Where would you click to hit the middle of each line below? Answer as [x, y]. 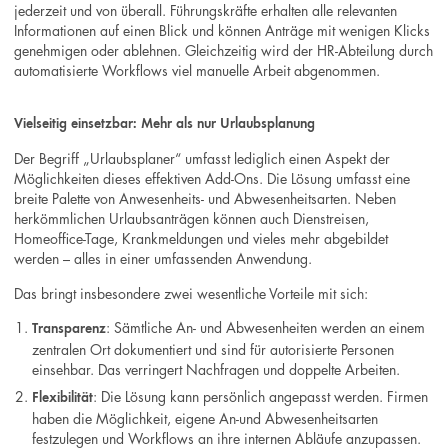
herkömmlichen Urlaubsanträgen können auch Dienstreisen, [192, 218]
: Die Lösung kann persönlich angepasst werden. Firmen [261, 396]
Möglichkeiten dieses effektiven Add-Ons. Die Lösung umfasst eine [212, 178]
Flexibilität [63, 398]
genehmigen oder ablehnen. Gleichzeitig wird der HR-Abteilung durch [224, 49]
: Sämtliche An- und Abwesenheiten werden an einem [266, 326]
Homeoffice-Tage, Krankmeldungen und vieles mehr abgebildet [201, 238]
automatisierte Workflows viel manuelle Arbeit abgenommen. [197, 69]
